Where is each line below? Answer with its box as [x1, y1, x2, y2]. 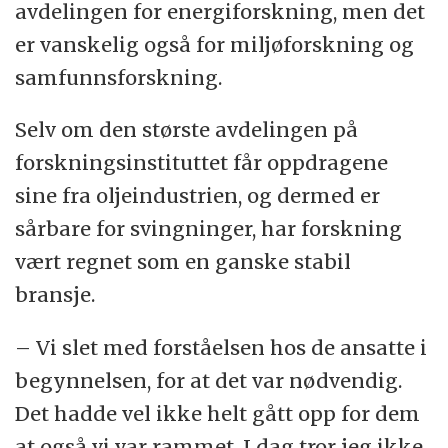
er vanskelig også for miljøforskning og [15, 31, 415, 57]
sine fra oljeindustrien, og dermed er [15, 183, 381, 209]
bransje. [15, 282, 96, 308]
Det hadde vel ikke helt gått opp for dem [15, 401, 421, 427]
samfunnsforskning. [15, 64, 223, 90]
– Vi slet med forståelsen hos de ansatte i [15, 335, 428, 361]
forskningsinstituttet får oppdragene [15, 150, 389, 176]
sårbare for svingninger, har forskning [15, 216, 403, 242]
